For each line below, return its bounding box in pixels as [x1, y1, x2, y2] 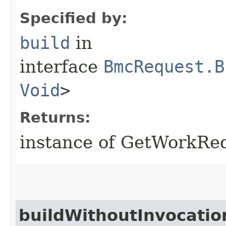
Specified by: [20, 9, 128, 27]
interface [20, 56, 103, 77]
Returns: [20, 108, 91, 126]
